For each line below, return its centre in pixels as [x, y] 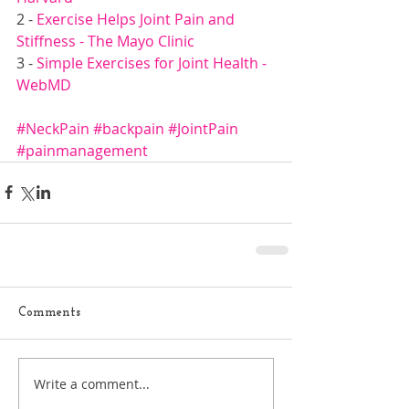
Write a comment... [92, 384]
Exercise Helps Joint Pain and [137, 19]
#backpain [129, 128]
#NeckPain [53, 128]
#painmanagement [82, 150]
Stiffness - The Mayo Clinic [105, 41]
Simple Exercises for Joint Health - [152, 63]
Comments [49, 312]
